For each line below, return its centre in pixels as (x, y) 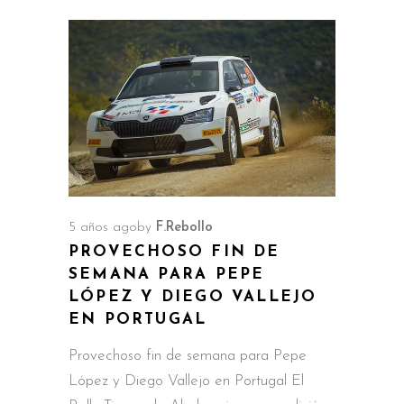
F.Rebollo (184, 227)
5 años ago (103, 227)
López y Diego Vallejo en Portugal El (186, 381)
